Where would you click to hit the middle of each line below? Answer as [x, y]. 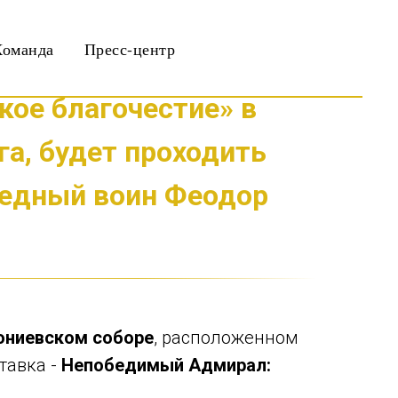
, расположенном [226, 338]
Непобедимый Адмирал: [166, 365]
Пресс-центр [129, 49]
